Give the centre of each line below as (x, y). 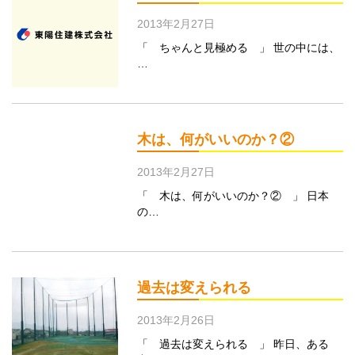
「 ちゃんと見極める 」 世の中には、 (238, 47)
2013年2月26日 (176, 321)
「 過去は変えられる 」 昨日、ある (233, 344)
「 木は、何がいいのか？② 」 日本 (233, 195)
